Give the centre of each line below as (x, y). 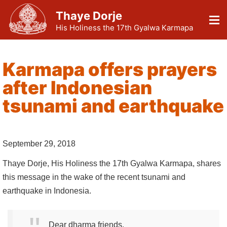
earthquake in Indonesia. (47, 191)
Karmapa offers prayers (110, 70)
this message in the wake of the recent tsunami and (94, 177)
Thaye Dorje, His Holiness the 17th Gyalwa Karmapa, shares (112, 163)
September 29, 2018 (39, 144)
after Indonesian (77, 88)
